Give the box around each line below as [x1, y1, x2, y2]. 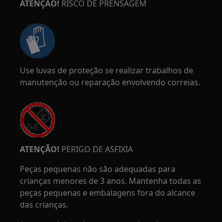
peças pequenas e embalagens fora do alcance [20, 187, 196, 198]
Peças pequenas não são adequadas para [20, 164, 176, 174]
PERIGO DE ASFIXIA [59, 144, 133, 155]
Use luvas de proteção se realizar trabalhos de [20, 65, 194, 76]
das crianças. [20, 199, 69, 210]
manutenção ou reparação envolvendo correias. [20, 77, 201, 88]
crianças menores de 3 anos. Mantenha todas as [20, 175, 202, 186]
